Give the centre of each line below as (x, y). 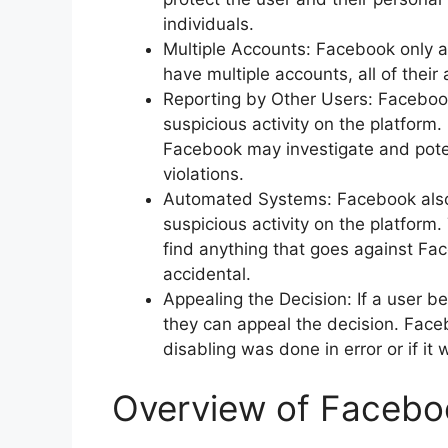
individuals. (208, 23)
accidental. (207, 273)
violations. (203, 173)
